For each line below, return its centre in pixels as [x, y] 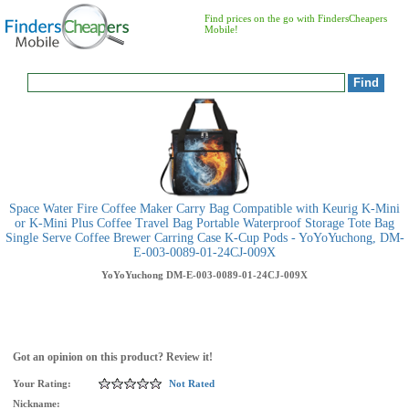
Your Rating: [42, 383]
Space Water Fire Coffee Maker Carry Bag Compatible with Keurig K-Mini [204, 209]
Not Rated [192, 383]
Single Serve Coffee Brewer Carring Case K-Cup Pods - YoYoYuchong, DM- [204, 238]
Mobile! [221, 29]
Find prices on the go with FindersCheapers [296, 18]
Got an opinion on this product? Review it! [113, 357]
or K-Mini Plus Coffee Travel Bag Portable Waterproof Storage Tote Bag [204, 223]
